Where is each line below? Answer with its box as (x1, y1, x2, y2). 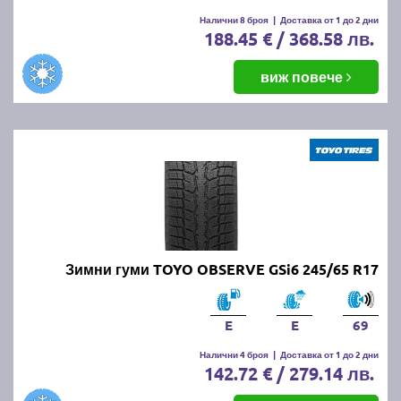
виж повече (260, 66, 346, 86)
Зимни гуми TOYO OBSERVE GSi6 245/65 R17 (65, 259, 379, 278)
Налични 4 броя (200, 346, 269, 361)
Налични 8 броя (200, 12, 269, 26)
